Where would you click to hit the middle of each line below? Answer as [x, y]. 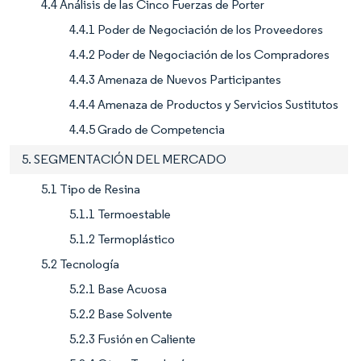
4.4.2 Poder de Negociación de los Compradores [199, 55]
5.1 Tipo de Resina [91, 189]
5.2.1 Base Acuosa [118, 289]
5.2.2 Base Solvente [121, 314]
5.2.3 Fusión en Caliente [133, 339]
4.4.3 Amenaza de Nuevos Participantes [175, 80]
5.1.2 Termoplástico [122, 239]
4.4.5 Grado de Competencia [147, 130]
